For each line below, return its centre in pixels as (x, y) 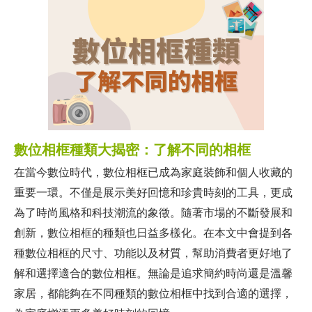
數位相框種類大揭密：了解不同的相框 (132, 150)
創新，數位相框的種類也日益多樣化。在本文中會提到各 (153, 233)
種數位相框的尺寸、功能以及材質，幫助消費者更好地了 (153, 253)
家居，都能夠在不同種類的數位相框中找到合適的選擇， (153, 294)
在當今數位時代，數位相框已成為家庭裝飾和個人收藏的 (153, 172)
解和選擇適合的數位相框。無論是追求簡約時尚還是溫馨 (153, 273)
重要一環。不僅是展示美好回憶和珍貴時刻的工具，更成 (153, 193)
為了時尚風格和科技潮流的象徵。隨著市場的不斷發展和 (153, 213)
